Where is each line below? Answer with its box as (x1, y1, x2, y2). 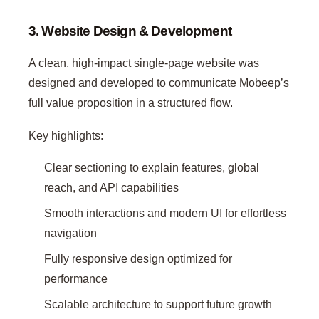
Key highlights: (28, 129, 103, 142)
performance (44, 273, 108, 286)
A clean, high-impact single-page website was (28, 56, 259, 69)
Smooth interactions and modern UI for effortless (44, 207, 287, 220)
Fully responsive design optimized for (44, 253, 233, 266)
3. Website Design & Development (28, 23, 231, 39)
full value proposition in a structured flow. (28, 96, 233, 109)
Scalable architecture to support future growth (44, 298, 273, 311)
